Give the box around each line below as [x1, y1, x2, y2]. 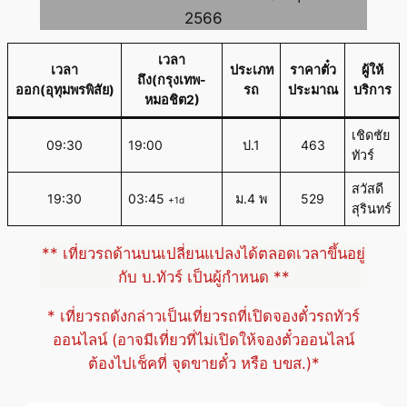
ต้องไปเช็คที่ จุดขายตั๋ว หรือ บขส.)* [87, 353, 320, 372]
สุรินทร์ [352, 201, 392, 217]
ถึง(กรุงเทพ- [137, 72, 206, 88]
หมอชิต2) [144, 92, 200, 108]
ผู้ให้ [361, 62, 383, 78]
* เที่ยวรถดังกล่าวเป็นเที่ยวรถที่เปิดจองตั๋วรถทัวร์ [47, 306, 360, 325]
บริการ [352, 82, 392, 98]
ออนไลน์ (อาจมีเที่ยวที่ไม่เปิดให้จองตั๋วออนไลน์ [53, 330, 354, 349]
